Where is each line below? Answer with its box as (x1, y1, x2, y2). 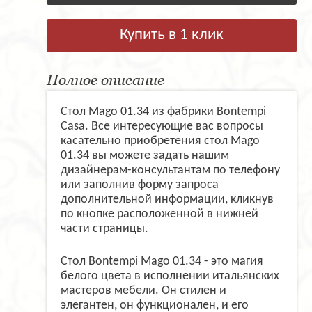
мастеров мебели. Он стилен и (61, 284, 226, 298)
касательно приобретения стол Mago (61, 134, 260, 148)
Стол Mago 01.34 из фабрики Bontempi (61, 105, 266, 119)
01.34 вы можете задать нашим (61, 149, 229, 163)
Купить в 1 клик (120, 27, 224, 44)
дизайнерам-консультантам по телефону (61, 164, 280, 178)
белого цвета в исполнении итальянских (61, 270, 279, 283)
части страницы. (61, 222, 148, 236)
